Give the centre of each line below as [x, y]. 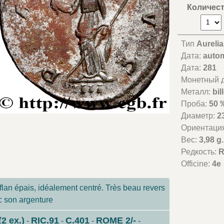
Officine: [197, 163]
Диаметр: [199, 115]
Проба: [195, 103]
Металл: [197, 91]
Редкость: [200, 151]
